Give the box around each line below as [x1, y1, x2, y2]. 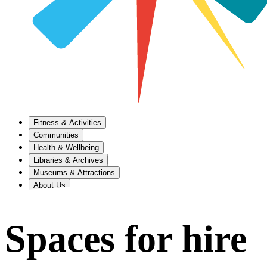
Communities [33, 131, 79, 139]
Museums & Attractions [33, 168, 115, 177]
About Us [33, 181, 66, 190]
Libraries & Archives [33, 156, 103, 164]
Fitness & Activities [33, 118, 101, 127]
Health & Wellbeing [33, 143, 99, 152]
